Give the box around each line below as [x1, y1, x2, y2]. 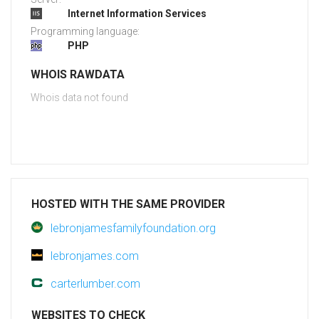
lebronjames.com [51, 249, 139, 263]
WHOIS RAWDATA [31, 68, 125, 82]
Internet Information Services [68, 8, 206, 20]
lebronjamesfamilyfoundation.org [51, 221, 216, 236]
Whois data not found [31, 92, 128, 104]
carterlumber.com [51, 277, 140, 291]
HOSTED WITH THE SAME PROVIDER [31, 197, 225, 211]
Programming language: [31, 26, 140, 38]
